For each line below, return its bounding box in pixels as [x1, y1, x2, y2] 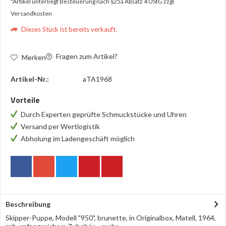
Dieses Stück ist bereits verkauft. [20, 25, 117, 33]
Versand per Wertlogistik [21, 122, 101, 131]
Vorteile [11, 94, 40, 106]
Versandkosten [11, 10, 52, 17]
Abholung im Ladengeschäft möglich [21, 134, 136, 143]
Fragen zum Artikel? [54, 52, 118, 61]
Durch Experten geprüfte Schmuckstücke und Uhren [21, 110, 188, 119]
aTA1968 [83, 75, 112, 83]
